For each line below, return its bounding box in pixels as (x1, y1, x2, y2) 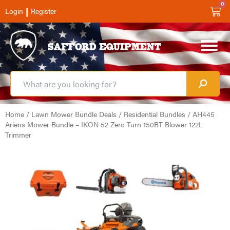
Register (31, 6, 56, 16)
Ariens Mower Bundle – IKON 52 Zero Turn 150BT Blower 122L (5, 119, 203, 129)
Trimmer (5, 129, 31, 140)
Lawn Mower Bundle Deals (31, 109, 117, 119)
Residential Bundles (124, 109, 185, 119)
